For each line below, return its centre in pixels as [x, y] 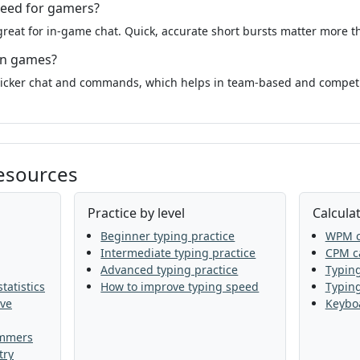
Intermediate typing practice [178, 253]
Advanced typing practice [170, 270]
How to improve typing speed [180, 286]
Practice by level [137, 213]
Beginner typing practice [168, 236]
